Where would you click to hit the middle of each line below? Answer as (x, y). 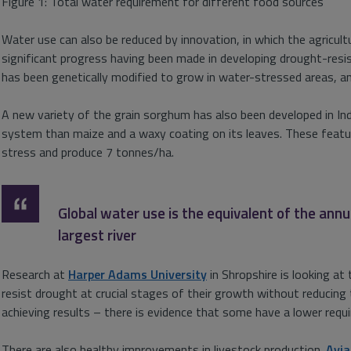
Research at (35, 274)
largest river (97, 235)
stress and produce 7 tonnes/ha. (88, 152)
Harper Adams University (138, 274)
